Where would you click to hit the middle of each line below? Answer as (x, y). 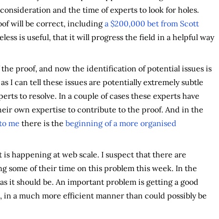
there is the (42, 123)
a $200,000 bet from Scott (152, 23)
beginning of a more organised (121, 123)
